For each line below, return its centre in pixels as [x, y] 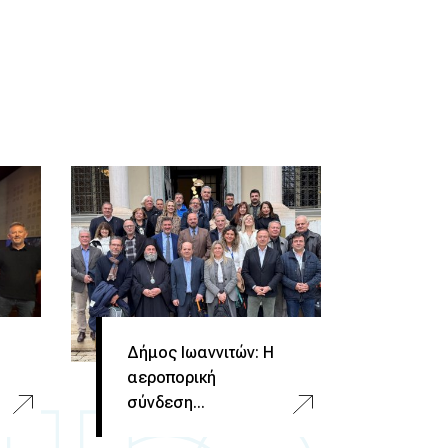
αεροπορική [171, 377]
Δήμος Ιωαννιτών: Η [200, 352]
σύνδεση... [166, 402]
